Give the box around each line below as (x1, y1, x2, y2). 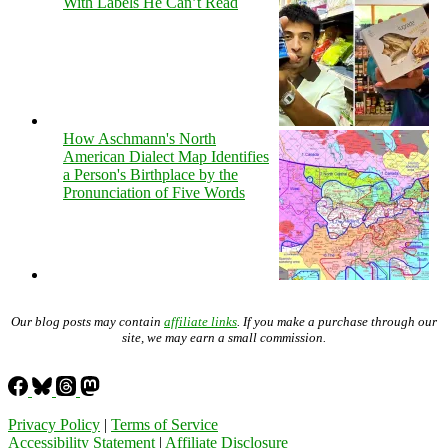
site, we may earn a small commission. (122, 329, 326, 345)
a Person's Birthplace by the (63, 165, 238, 183)
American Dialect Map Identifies (63, 147, 269, 165)
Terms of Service (111, 415, 218, 433)
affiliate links (164, 313, 237, 329)
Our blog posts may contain (11, 313, 164, 329)
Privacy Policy (8, 415, 100, 433)
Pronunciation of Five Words (63, 183, 245, 201)
